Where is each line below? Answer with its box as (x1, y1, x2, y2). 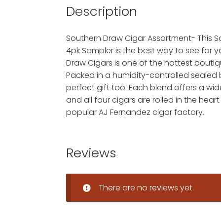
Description (66, 2, 138, 21)
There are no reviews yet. (99, 182, 194, 193)
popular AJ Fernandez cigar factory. (66, 107, 205, 118)
